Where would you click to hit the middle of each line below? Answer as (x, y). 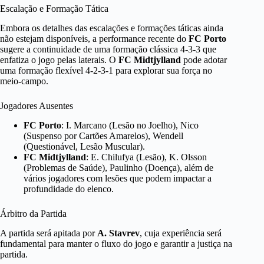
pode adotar (204, 60)
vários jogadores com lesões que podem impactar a (118, 178)
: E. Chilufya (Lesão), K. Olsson (146, 157)
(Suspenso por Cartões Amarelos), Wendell (103, 136)
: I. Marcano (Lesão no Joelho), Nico (130, 125)
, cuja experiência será (181, 233)
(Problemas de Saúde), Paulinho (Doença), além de (118, 167)
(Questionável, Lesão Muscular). (84, 146)
